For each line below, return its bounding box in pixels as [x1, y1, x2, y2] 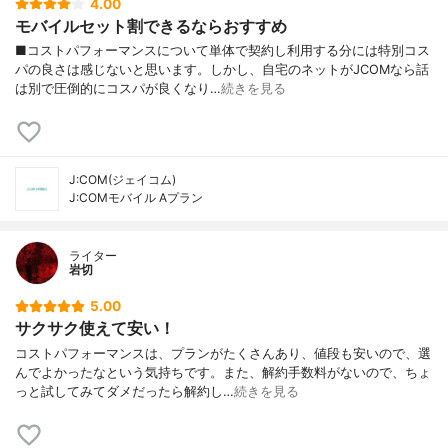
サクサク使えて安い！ [15, 318, 175, 339]
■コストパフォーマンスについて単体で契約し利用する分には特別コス [15, 43, 430, 59]
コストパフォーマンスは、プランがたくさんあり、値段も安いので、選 [15, 345, 431, 361]
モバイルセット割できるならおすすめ [15, 15, 287, 36]
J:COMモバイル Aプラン [69, 190, 203, 206]
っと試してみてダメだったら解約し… [15, 383, 234, 399]
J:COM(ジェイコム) [69, 172, 176, 188]
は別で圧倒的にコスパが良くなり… [15, 81, 221, 97]
